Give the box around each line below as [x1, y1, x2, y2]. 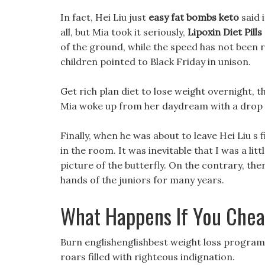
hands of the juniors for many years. [60, 174, 224, 186]
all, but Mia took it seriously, [60, 26, 188, 38]
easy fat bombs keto [148, 11, 239, 23]
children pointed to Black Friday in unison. [60, 56, 251, 67]
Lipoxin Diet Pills [188, 26, 262, 38]
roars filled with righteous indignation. [60, 251, 235, 263]
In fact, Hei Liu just [60, 11, 148, 23]
